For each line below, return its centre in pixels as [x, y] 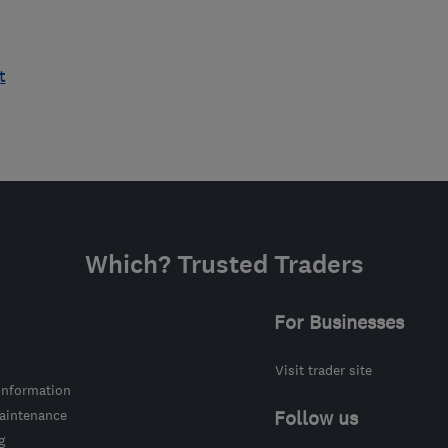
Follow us [315, 418]
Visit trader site [323, 370]
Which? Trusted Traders [224, 265]
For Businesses [338, 322]
